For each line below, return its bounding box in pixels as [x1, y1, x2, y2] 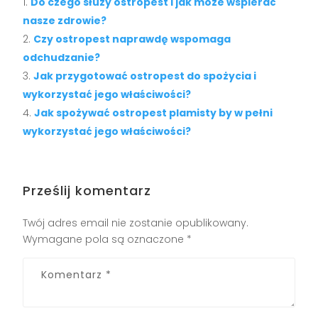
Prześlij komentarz [23, 182, 152, 200]
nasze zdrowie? [23, 13, 107, 28]
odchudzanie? [23, 50, 101, 65]
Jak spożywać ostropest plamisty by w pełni [34, 106, 273, 121]
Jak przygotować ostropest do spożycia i [33, 69, 257, 84]
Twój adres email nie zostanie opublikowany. [23, 216, 249, 231]
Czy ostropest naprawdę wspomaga [33, 32, 231, 47]
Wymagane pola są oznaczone [23, 232, 187, 247]
